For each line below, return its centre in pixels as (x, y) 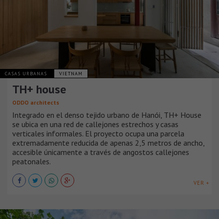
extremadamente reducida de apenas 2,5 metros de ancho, (108, 143)
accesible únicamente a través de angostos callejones (101, 152)
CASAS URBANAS (27, 74)
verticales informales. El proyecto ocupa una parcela (98, 134)
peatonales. (32, 162)
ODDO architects (36, 103)
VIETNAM (71, 74)
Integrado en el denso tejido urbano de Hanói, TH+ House (107, 115)
